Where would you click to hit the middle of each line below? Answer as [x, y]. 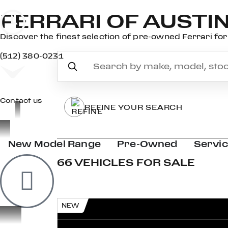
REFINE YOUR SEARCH [134, 107]
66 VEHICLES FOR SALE [126, 162]
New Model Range [54, 144]
